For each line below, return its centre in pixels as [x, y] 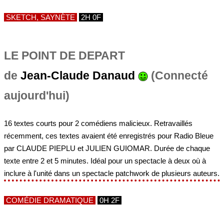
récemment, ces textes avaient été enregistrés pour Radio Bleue [109, 136]
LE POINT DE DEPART [64, 55]
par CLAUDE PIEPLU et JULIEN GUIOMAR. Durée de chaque [107, 148]
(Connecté [178, 75]
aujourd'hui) [37, 95]
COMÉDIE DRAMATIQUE [50, 200]
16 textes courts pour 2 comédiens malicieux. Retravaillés [98, 123]
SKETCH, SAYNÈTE [40, 17]
